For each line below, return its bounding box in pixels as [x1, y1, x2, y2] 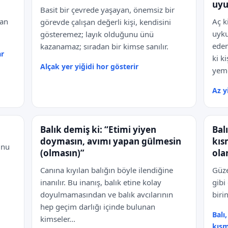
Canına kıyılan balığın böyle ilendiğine [40, 165, 173, 175]
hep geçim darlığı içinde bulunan [40, 202, 155, 212]
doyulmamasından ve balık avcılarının [40, 189, 173, 199]
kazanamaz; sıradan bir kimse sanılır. [40, 41, 168, 51]
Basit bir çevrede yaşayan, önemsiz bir [40, 5, 175, 15]
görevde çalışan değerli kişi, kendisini [40, 17, 171, 27]
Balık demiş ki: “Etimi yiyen [40, 124, 156, 135]
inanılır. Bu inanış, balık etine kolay [40, 177, 161, 187]
